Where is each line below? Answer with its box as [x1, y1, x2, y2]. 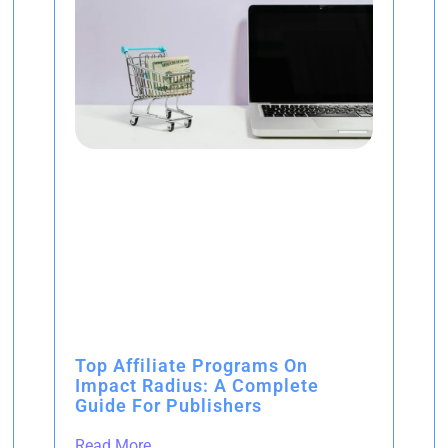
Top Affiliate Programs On [75, 354, 308, 376]
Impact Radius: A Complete [75, 374, 319, 396]
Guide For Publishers [75, 394, 262, 416]
